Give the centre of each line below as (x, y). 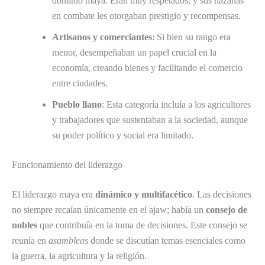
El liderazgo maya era (54, 194)
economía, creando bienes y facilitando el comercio (147, 67)
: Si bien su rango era (191, 37)
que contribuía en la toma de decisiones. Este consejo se (142, 225)
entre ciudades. (80, 83)
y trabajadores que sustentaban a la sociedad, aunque (150, 119)
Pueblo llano (77, 104)
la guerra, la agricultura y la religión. (79, 256)
